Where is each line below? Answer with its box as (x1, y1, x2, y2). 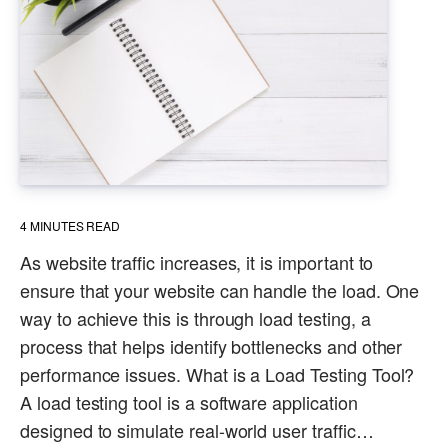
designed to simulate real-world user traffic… (20, 416, 374, 443)
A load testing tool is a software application (20, 388, 358, 415)
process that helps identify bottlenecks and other (20, 332, 403, 359)
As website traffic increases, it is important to (20, 248, 374, 275)
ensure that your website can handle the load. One (20, 276, 420, 303)
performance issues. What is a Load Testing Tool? (20, 360, 415, 387)
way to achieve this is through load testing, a (20, 304, 371, 331)
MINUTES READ (29, 216, 121, 234)
